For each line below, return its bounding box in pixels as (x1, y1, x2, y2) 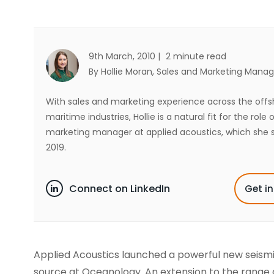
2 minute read (166, 50, 226, 62)
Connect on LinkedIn (69, 181, 170, 196)
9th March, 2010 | (89, 50, 163, 62)
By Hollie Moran (89, 65, 152, 78)
